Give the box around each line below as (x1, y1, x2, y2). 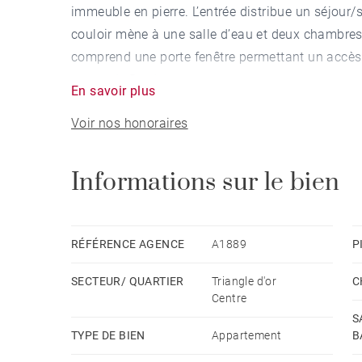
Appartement (212, 328, 282, 342)
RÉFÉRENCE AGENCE (71, 237, 185, 250)
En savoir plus (71, 82, 156, 99)
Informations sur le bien (71, 166, 340, 198)
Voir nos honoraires (71, 115, 188, 131)
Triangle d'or (212, 274, 277, 288)
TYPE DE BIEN (71, 328, 145, 342)
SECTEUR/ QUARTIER (71, 274, 184, 288)
